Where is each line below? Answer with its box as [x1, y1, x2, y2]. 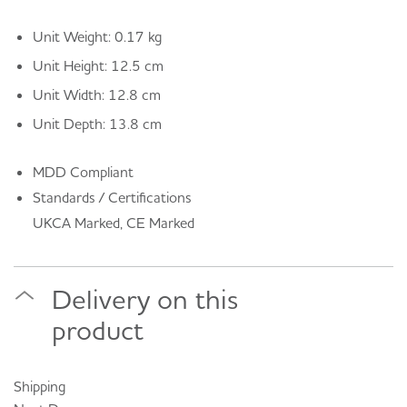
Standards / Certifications [32, 187, 192, 206]
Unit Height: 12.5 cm [32, 56, 164, 75]
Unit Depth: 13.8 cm [32, 114, 162, 134]
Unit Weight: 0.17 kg [32, 27, 162, 46]
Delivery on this [52, 282, 238, 315]
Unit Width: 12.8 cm [32, 85, 161, 104]
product [52, 313, 144, 346]
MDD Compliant [32, 162, 134, 181]
